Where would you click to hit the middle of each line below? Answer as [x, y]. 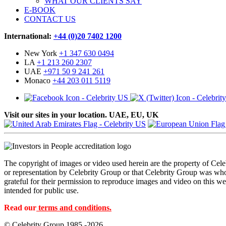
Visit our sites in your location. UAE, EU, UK [81, 115]
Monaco [38, 80]
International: [29, 36]
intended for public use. [41, 190]
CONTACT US [50, 19]
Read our [20, 207]
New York [42, 53]
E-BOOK [40, 10]
